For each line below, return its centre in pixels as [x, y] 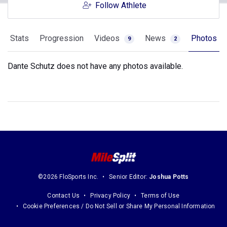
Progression [62, 38]
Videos [108, 38]
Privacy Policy [110, 196]
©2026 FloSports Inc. [68, 177]
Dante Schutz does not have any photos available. [95, 66]
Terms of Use [160, 196]
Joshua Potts [169, 177]
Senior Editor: [129, 177]
